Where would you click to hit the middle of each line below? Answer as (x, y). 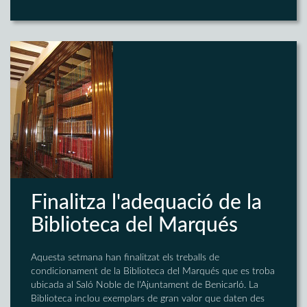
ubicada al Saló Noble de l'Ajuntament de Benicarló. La (145, 285)
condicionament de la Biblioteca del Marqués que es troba (153, 271)
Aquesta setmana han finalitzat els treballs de (125, 258)
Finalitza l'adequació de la (146, 203)
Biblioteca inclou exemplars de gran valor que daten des (148, 299)
